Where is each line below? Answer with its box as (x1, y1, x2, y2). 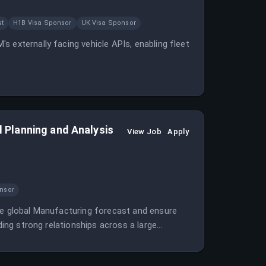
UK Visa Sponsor (81, 19, 136, 27)
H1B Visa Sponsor (13, 19, 72, 27)
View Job (127, 127, 162, 136)
